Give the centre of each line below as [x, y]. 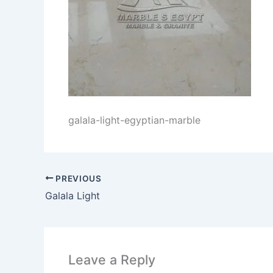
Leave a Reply [112, 260]
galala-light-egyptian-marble [134, 120]
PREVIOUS [77, 178]
